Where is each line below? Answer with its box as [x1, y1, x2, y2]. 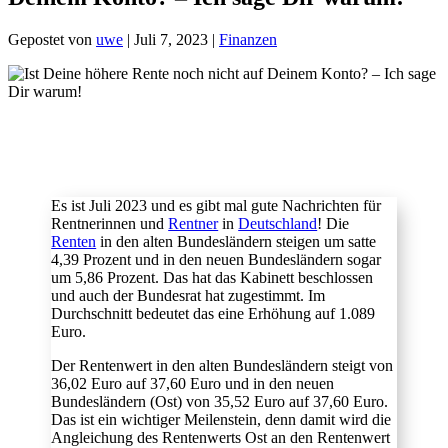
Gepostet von [8, 31, 96, 49]
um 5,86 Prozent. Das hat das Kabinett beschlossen [51, 269, 374, 287]
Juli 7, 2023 [134, 31, 208, 49]
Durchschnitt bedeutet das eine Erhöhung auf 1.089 [51, 305, 376, 323]
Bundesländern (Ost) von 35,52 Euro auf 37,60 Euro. [51, 393, 389, 411]
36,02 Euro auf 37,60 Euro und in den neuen [51, 375, 335, 393]
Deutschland [238, 215, 318, 233]
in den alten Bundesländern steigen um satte [96, 233, 377, 251]
